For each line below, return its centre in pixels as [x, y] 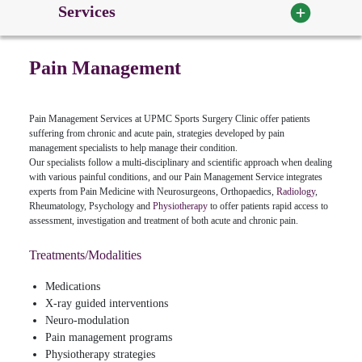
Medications [73, 286]
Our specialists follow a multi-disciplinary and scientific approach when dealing [181, 162]
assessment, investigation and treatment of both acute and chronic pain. [164, 220]
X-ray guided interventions [107, 303]
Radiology [296, 191]
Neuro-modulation [87, 320]
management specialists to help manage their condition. [133, 147]
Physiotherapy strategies [100, 354]
